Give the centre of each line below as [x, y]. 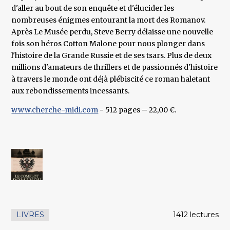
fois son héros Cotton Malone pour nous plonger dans [108, 44]
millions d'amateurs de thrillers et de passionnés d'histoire [115, 68]
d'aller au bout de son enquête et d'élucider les [93, 8]
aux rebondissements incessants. [71, 91]
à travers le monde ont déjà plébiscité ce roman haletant [111, 79]
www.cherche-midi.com [55, 110]
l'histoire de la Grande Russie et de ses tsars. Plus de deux [112, 56]
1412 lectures [196, 215]
